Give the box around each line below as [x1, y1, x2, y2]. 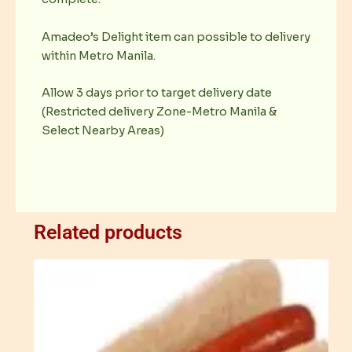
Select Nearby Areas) [42, 123, 164, 137]
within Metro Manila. [42, 48, 156, 63]
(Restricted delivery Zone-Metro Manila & [42, 104, 277, 119]
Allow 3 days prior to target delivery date [42, 85, 272, 100]
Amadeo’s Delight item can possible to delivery [42, 29, 310, 44]
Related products [34, 221, 182, 244]
